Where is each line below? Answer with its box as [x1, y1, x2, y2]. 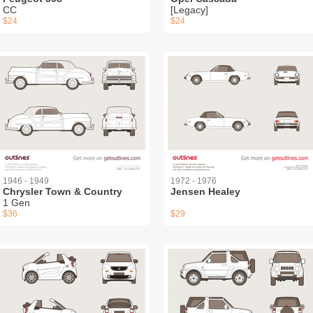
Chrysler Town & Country [3, 186, 122, 198]
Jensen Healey [170, 186, 240, 198]
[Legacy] [170, 4, 208, 16]
